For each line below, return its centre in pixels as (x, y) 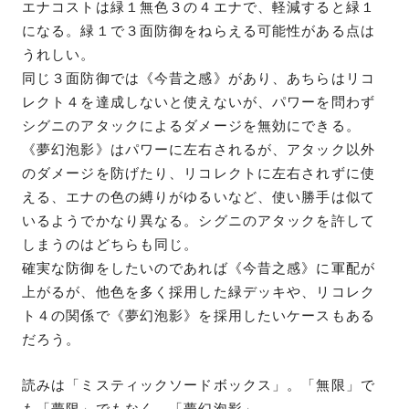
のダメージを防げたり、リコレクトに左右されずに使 (199, 173)
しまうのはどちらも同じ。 (110, 244)
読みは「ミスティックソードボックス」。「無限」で (199, 385)
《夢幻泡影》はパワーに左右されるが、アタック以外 (199, 149)
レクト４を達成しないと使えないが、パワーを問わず (199, 102)
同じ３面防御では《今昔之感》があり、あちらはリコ (199, 78)
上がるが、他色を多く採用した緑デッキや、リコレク (199, 292)
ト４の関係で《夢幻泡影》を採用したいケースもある (199, 315)
